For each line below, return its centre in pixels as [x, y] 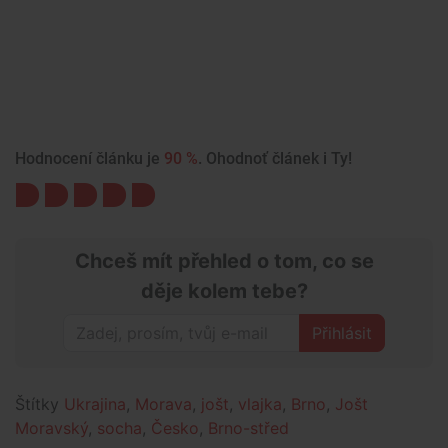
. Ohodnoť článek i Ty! [275, 159]
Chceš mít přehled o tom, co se [224, 261]
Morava [163, 404]
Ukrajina [95, 404]
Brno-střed [248, 428]
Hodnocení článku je [89, 159]
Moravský [51, 428]
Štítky [39, 404]
